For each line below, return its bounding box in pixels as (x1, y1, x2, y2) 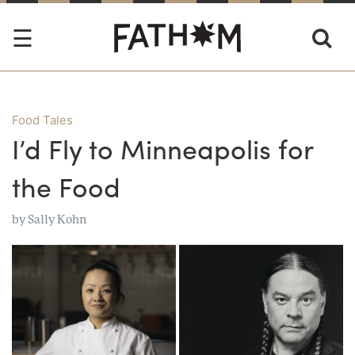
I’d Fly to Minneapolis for (12, 129, 313, 167)
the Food (12, 167, 120, 205)
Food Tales (12, 113, 73, 128)
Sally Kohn (28, 213, 86, 226)
